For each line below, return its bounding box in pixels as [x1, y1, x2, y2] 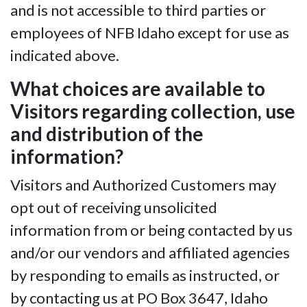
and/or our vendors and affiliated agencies [10, 243, 290, 262]
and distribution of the [10, 122, 204, 146]
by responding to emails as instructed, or [10, 266, 280, 285]
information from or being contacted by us [10, 221, 293, 240]
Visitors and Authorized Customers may [10, 175, 276, 195]
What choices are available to [10, 77, 265, 101]
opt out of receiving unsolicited [10, 198, 217, 217]
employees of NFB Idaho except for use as [10, 23, 289, 42]
